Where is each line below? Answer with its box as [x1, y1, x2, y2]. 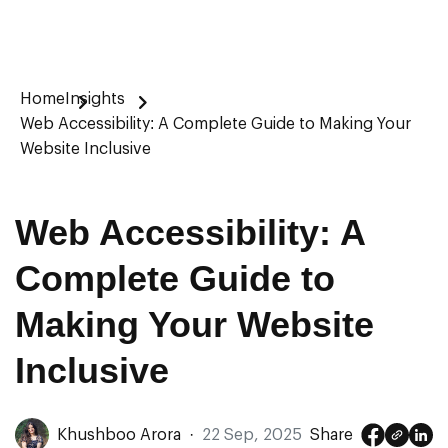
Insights [65, 91, 125, 107]
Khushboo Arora [57, 426, 181, 443]
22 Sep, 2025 [202, 426, 302, 443]
